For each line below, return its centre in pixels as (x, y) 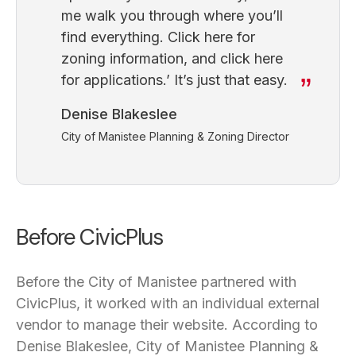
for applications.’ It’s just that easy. (174, 80)
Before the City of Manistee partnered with (156, 282)
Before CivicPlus (89, 237)
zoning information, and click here (172, 58)
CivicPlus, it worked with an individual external (168, 303)
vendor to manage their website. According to (167, 325)
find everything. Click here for (158, 37)
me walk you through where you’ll (172, 15)
